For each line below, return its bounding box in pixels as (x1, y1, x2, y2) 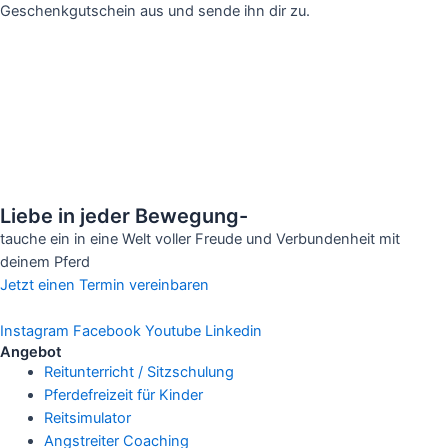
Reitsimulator (43, 408, 131, 427)
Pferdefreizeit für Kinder (43, 385, 203, 404)
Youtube (145, 321, 201, 340)
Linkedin (205, 321, 262, 340)
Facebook (73, 321, 141, 340)
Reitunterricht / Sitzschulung (43, 362, 234, 381)
